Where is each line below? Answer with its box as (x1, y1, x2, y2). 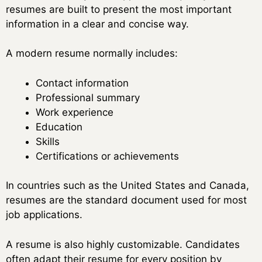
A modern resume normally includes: (6, 47, 178, 60)
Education (36, 120, 82, 133)
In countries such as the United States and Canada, (6, 180, 249, 192)
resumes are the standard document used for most (6, 194, 247, 206)
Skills (36, 135, 60, 147)
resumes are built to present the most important (6, 3, 232, 15)
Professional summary (36, 91, 140, 104)
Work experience (36, 106, 113, 118)
